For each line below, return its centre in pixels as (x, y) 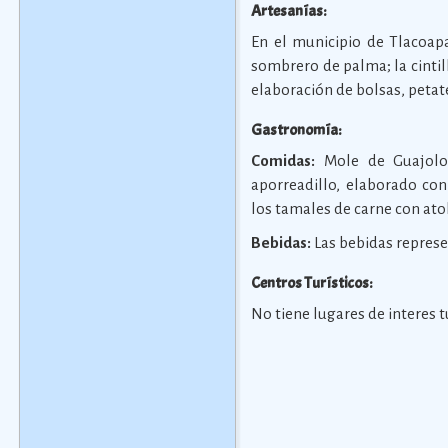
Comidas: (283, 160)
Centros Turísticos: (312, 283)
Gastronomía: (296, 130)
